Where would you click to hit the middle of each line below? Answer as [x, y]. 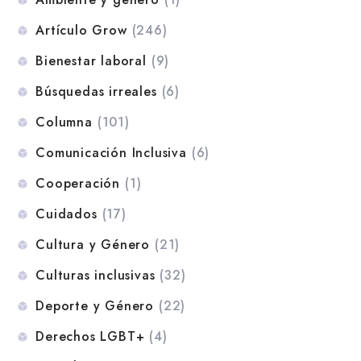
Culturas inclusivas [95, 275]
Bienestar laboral [91, 60]
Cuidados [66, 214]
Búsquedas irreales [96, 91]
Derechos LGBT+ [90, 336]
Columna [64, 122]
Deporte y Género [95, 305]
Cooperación [78, 183]
